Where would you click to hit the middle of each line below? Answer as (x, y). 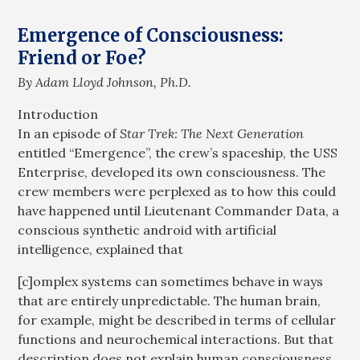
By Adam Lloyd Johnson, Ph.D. (105, 82)
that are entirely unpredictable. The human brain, (170, 301)
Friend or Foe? (82, 57)
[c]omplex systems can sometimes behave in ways (171, 282)
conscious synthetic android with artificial (147, 230)
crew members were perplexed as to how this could (177, 192)
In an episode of (69, 134)
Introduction (58, 115)
